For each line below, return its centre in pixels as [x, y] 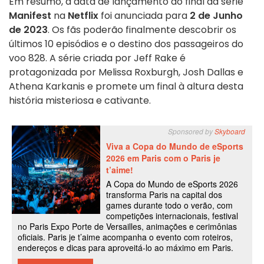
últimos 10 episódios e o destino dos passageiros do [126, 44]
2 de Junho [216, 15]
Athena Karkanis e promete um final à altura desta [126, 86]
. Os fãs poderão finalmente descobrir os [142, 29]
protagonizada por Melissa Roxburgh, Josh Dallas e [126, 72]
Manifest [30, 15]
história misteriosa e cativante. [80, 100]
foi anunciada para [144, 15]
